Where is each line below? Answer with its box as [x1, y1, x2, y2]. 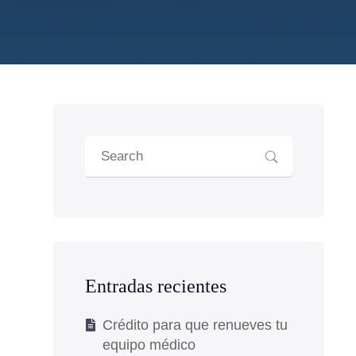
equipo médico [102, 337, 195, 353]
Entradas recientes [84, 276, 226, 296]
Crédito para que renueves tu [102, 317, 288, 333]
